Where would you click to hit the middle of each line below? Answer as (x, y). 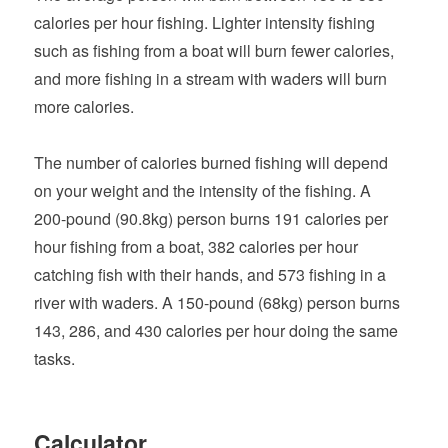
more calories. (84, 106)
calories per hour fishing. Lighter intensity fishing (205, 22)
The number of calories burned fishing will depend (211, 162)
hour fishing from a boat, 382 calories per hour (196, 246)
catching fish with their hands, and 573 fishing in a (210, 274)
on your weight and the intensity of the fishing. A (203, 190)
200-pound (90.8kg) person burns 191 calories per (211, 218)
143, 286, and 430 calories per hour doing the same (216, 330)
